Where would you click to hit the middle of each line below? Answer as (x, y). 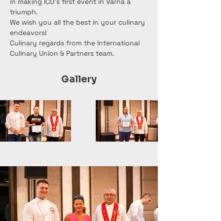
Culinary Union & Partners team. (62, 53)
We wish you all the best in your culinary (78, 22)
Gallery (79, 79)
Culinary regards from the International (76, 43)
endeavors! (28, 33)
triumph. (24, 12)
